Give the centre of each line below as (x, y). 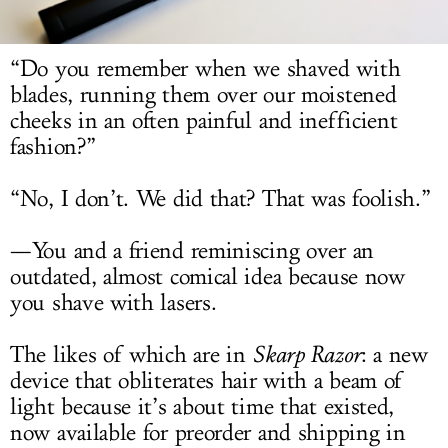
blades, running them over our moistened (203, 95)
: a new (394, 355)
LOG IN (224, 22)
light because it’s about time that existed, (202, 407)
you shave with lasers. (113, 303)
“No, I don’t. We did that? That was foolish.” (220, 199)
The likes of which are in (131, 355)
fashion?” (53, 147)
